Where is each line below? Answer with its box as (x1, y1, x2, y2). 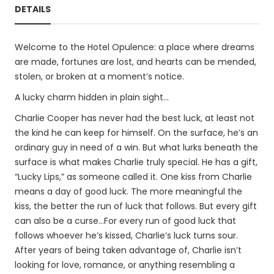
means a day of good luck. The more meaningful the (15, 185, 242, 198)
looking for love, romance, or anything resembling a (15, 259, 235, 271)
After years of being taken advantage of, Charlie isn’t (15, 244, 242, 256)
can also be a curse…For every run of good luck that (15, 215, 236, 227)
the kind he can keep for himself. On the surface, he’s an (15, 127, 258, 139)
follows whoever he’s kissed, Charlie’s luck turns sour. (15, 229, 238, 242)
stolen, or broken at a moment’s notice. (15, 70, 184, 83)
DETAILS (15, 3, 51, 15)
